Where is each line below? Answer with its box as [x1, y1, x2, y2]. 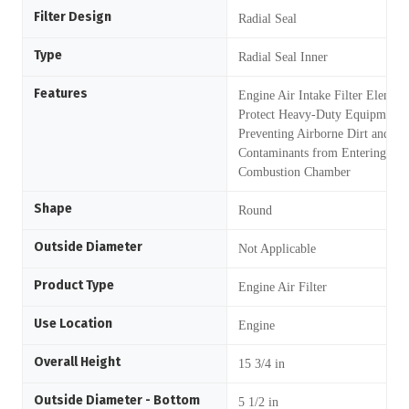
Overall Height [34, 354, 121, 370]
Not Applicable [238, 242, 316, 256]
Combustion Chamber [238, 165, 351, 179]
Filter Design [34, 9, 111, 25]
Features [34, 86, 88, 101]
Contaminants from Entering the [238, 146, 405, 160]
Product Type [34, 278, 114, 293]
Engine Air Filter [238, 280, 327, 294]
